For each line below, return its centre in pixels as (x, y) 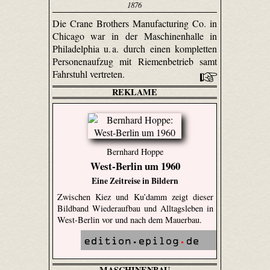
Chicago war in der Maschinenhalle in (135, 36)
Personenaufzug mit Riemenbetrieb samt (135, 61)
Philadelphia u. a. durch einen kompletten (135, 48)
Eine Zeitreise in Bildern (135, 181)
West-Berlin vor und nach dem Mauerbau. (129, 219)
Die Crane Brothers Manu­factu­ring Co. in (135, 23)
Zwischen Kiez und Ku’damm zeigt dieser (135, 196)
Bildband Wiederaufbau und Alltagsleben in (135, 208)
